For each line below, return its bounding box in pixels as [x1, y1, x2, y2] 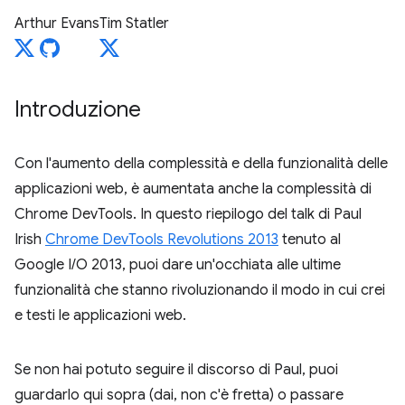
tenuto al [278, 231, 341, 249]
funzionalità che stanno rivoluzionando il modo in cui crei [14, 281, 385, 299]
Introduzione [14, 96, 141, 123]
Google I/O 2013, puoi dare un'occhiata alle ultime [14, 256, 341, 274]
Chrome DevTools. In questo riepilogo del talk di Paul [14, 205, 362, 223]
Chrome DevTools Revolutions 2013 [45, 231, 278, 249]
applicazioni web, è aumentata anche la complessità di [14, 180, 372, 198]
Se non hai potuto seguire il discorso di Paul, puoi [14, 361, 338, 379]
